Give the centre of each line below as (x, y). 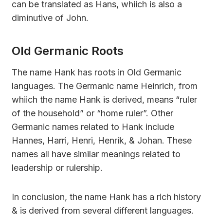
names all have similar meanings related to (96, 154)
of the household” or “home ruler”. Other (92, 113)
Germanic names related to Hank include (93, 127)
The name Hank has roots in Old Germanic (97, 72)
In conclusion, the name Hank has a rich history (106, 197)
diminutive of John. (50, 18)
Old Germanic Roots (68, 51)
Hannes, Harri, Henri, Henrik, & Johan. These (102, 140)
